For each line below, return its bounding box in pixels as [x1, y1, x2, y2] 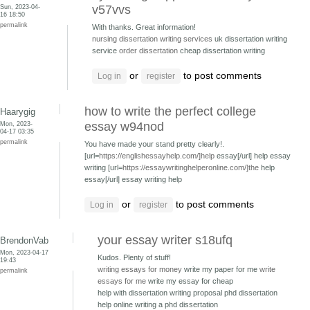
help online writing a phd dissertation [98, 300, 218, 309]
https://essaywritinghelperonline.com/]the [122, 163, 259, 172]
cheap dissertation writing [178, 46, 265, 55]
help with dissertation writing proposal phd [98, 289, 239, 297]
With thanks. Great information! [92, 23, 196, 31]
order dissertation [119, 46, 178, 55]
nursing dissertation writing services [92, 35, 212, 43]
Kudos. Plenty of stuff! [98, 253, 171, 262]
